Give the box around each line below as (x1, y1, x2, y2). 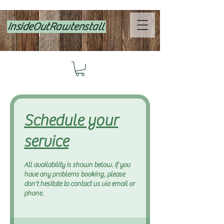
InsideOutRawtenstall (7, 20, 106, 33)
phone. (24, 189, 43, 197)
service (24, 132, 68, 151)
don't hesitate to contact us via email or (24, 179, 135, 188)
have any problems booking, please (24, 170, 125, 178)
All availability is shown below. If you (24, 160, 130, 169)
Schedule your (24, 111, 118, 130)
